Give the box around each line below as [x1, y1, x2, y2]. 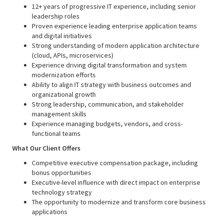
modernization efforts [32, 70, 96, 79]
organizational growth [32, 90, 96, 99]
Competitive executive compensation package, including [32, 158, 198, 167]
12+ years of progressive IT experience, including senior [32, 2, 196, 11]
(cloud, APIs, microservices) [32, 51, 113, 60]
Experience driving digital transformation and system [32, 61, 187, 69]
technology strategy [32, 188, 92, 197]
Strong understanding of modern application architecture [32, 41, 199, 50]
